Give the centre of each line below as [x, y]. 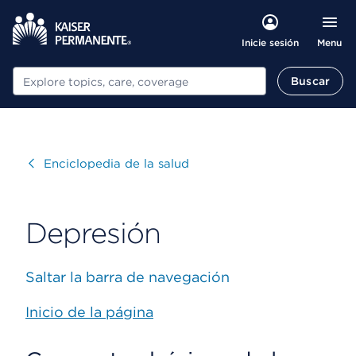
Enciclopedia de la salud [116, 164]
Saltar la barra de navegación [128, 277]
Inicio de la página [89, 312]
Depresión [93, 233]
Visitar [47, 164]
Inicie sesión [270, 43]
